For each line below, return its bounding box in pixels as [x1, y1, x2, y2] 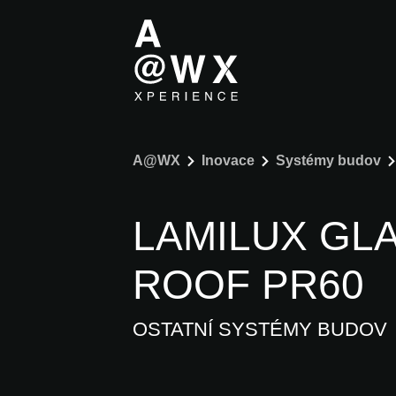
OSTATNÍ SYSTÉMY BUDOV [133, 318, 387, 340]
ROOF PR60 [133, 262, 364, 308]
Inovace [202, 153, 255, 168]
